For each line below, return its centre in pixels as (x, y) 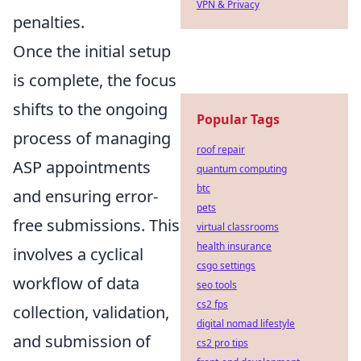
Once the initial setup (92, 52)
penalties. (49, 23)
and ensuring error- (85, 197)
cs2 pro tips (222, 343)
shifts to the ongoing (90, 110)
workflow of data (76, 284)
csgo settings (226, 266)
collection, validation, (91, 313)
